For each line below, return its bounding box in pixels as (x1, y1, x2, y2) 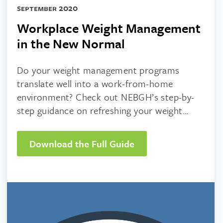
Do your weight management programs (17, 63, 180, 77)
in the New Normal (17, 34, 125, 53)
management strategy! (17, 117, 110, 130)
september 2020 (17, 1, 78, 14)
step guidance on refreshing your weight (17, 104, 183, 117)
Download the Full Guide (29, 137, 134, 150)
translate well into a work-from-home (17, 77, 173, 90)
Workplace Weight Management (17, 19, 201, 37)
